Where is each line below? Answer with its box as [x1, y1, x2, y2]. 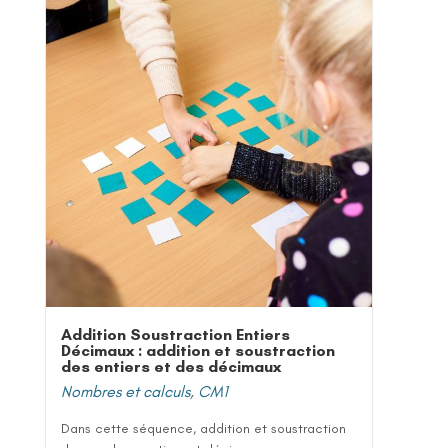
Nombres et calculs [61, 381, 190, 401]
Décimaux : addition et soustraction [61, 340, 335, 360]
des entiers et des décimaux [61, 356, 281, 376]
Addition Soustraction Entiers [61, 324, 290, 344]
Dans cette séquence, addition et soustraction [61, 419, 346, 437]
